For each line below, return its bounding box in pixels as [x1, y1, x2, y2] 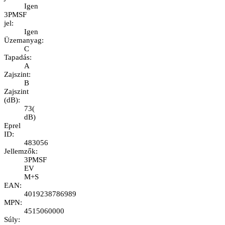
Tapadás [4, 53, 30, 62]
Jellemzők [4, 147, 36, 156]
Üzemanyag [4, 36, 42, 45]
